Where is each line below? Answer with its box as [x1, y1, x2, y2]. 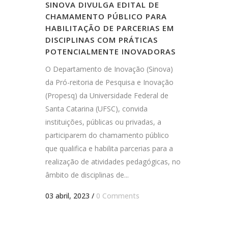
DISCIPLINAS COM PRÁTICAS [45, 34, 158, 45]
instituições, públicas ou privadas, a [45, 117, 161, 127]
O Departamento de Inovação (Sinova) [45, 64, 173, 74]
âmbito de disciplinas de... [45, 169, 129, 180]
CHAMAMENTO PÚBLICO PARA [45, 11, 167, 21]
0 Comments [96, 190, 139, 201]
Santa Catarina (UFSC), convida [45, 103, 148, 113]
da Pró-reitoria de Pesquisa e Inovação [45, 77, 174, 87]
